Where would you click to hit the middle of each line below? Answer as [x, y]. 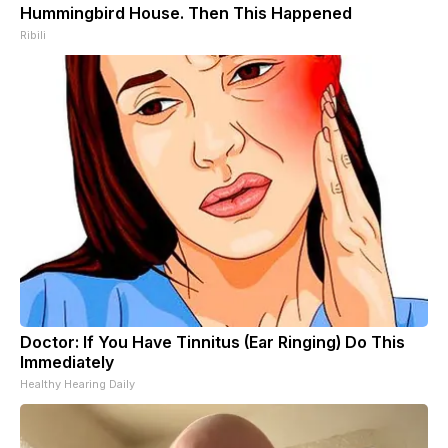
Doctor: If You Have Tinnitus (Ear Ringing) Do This [212, 341]
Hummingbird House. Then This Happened [186, 12]
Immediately [67, 361]
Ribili [33, 34]
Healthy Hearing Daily [77, 383]
